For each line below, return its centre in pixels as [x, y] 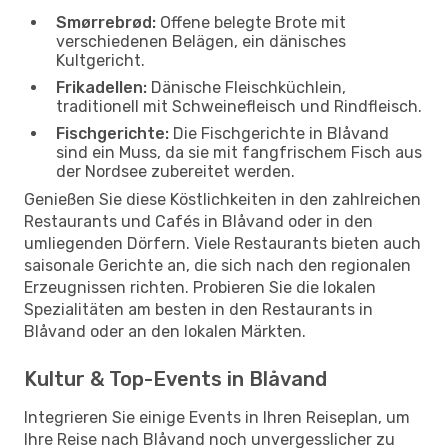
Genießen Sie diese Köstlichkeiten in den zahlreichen [222, 199]
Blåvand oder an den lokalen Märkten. [165, 331]
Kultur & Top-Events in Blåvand [175, 378]
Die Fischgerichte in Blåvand [279, 133]
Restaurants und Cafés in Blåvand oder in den [198, 221]
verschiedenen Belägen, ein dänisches [201, 41]
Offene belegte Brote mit [251, 22]
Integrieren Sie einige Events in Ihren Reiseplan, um [217, 417]
